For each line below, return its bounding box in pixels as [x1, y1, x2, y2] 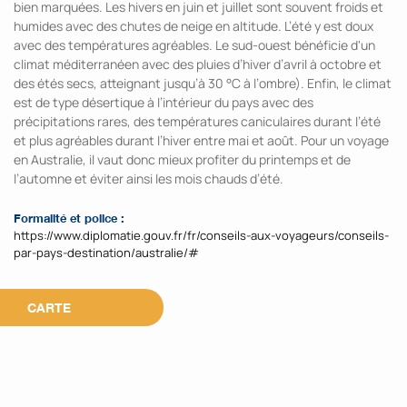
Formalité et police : [14, 211, 124, 225]
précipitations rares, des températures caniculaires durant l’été [14, 113, 381, 130]
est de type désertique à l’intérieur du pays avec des [14, 94, 313, 111]
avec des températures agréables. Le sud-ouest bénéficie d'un [14, 36, 375, 54]
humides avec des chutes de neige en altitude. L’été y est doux [14, 17, 373, 35]
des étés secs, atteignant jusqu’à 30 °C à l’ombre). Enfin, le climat [14, 74, 392, 92]
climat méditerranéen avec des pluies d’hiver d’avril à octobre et [14, 55, 382, 73]
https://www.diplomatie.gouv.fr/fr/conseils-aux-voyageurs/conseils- [14, 227, 389, 243]
